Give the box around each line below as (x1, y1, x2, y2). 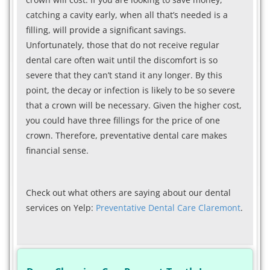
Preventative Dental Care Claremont (96, 201, 240, 213)
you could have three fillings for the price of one (26, 114, 220, 126)
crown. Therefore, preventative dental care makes (26, 129, 227, 141)
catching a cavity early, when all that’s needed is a (26, 8, 228, 20)
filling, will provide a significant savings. (26, 24, 186, 36)
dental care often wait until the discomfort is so (26, 54, 218, 66)
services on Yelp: (26, 201, 96, 213)
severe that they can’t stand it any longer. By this (26, 69, 222, 81)
